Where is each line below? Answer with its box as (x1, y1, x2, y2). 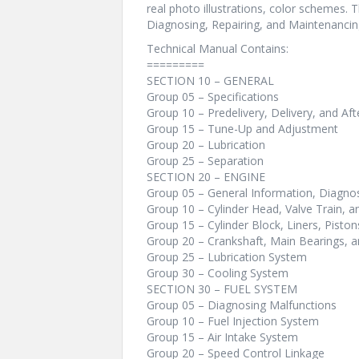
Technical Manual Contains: (147, 41, 288, 56)
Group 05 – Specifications (147, 89, 279, 104)
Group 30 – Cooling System (147, 265, 288, 280)
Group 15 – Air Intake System (147, 329, 298, 345)
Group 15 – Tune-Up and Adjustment (147, 121, 338, 136)
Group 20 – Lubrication (147, 137, 265, 152)
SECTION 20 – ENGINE (147, 169, 265, 184)
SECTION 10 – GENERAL (147, 73, 274, 88)
